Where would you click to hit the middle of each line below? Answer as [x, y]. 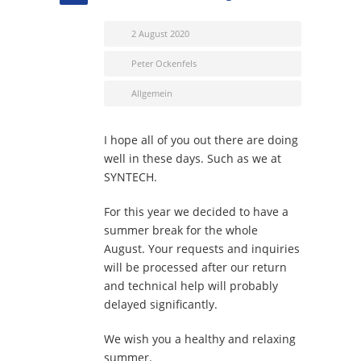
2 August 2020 [160, 33]
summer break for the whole [181, 230]
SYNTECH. [131, 177]
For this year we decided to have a [196, 212]
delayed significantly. [161, 304]
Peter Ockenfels [164, 63]
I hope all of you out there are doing [201, 140]
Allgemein [152, 93]
